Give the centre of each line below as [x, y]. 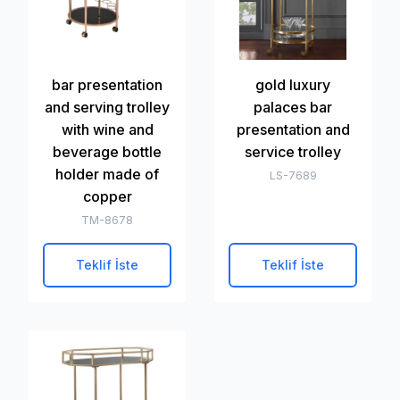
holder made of [107, 174]
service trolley [293, 152]
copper [107, 196]
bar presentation [107, 85]
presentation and [293, 129]
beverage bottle [107, 152]
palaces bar [293, 107]
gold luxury [293, 85]
